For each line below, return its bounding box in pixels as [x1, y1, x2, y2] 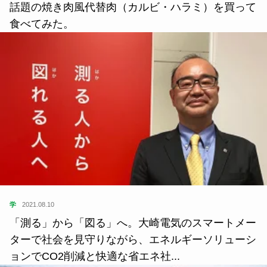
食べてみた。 [10, 18, 74, 30]
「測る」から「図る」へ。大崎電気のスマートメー [10, 216, 256, 229]
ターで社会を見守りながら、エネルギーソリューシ [10, 233, 256, 246]
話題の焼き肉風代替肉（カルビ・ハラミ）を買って [10, 1, 256, 14]
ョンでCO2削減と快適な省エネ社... [10, 250, 180, 262]
